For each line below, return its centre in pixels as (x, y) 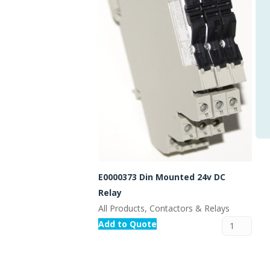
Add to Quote (127, 224)
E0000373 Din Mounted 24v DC (162, 177)
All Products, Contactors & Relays (164, 209)
